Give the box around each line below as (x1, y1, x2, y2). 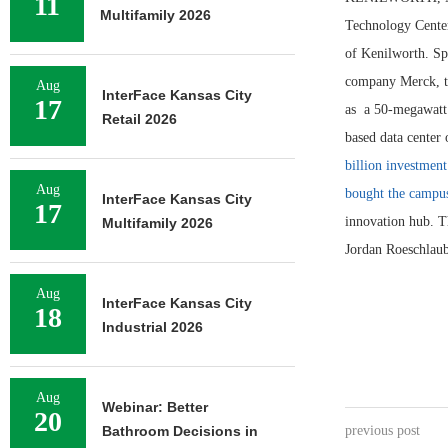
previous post (344, 423, 420, 438)
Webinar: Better (102, 399, 208, 415)
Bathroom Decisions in (102, 423, 258, 439)
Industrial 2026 (102, 319, 203, 335)
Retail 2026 (102, 111, 177, 127)
